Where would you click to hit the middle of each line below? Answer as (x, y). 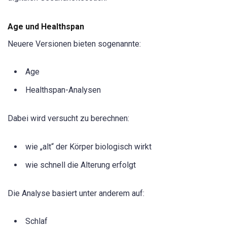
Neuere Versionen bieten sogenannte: (74, 44)
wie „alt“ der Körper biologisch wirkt (88, 146)
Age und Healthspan (46, 27)
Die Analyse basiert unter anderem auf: (76, 193)
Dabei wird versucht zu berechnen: (68, 119)
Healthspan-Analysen (63, 90)
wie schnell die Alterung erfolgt (81, 165)
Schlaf (36, 221)
